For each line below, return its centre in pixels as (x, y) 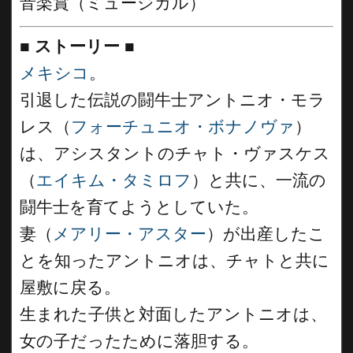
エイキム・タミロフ (114, 180)
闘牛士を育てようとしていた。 (139, 207)
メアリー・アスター (130, 234)
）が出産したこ (266, 234)
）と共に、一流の (259, 180)
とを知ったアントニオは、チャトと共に (175, 261)
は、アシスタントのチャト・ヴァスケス (175, 154)
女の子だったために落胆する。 (139, 341)
